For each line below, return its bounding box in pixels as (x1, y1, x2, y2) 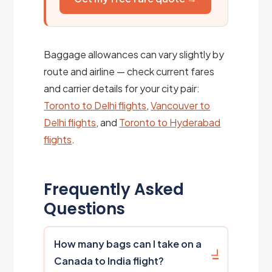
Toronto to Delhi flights (44, 98, 147, 112)
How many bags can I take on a (54, 237, 202, 250)
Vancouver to (151, 98, 211, 112)
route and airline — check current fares (44, 64, 215, 78)
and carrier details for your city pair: (44, 81, 200, 95)
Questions (44, 197, 126, 220)
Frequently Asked (44, 178, 184, 200)
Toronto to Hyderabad (119, 115, 221, 129)
